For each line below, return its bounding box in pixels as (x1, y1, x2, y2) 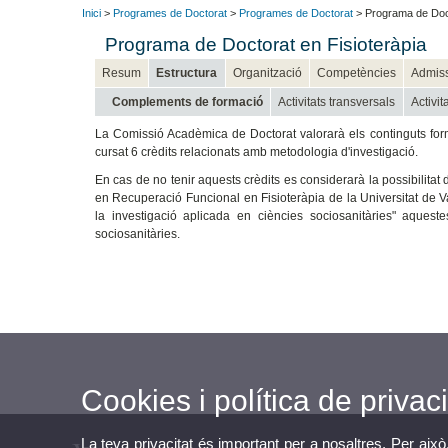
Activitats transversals (278, 95, 396, 110)
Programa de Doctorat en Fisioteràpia (104, 34, 427, 56)
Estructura (156, 66, 218, 81)
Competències (317, 66, 397, 81)
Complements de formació (111, 95, 263, 110)
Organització (232, 66, 302, 81)
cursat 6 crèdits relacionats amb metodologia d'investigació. (94, 145, 418, 160)
